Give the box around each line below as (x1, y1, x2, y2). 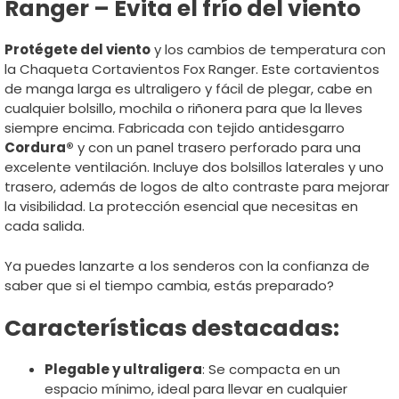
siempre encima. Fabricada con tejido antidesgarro (4, 118, 345, 137)
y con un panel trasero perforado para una (74, 138, 361, 157)
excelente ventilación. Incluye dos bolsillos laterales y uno (4, 158, 384, 176)
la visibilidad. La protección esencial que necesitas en (4, 197, 358, 216)
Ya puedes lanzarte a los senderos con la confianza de (4, 256, 370, 275)
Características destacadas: (4, 313, 339, 344)
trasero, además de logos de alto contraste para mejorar (4, 177, 389, 196)
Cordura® (4, 138, 74, 157)
